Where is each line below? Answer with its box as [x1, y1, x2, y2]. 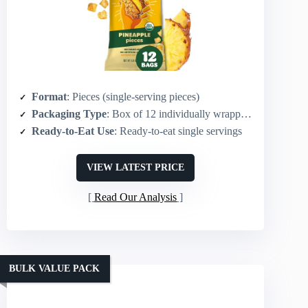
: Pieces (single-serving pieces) [67, 91, 199, 102]
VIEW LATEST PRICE [87, 162, 185, 173]
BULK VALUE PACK [9, 263, 100, 274]
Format [32, 91, 67, 102]
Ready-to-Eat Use [32, 125, 114, 137]
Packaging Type [32, 108, 107, 120]
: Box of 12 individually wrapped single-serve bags [107, 108, 241, 120]
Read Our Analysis [94, 191, 177, 203]
